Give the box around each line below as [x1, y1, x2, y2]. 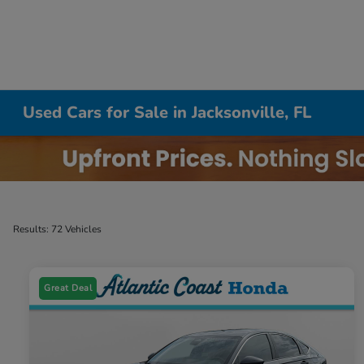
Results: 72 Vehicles [13, 223, 102, 236]
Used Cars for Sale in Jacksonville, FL [23, 102, 312, 123]
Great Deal [44, 282, 92, 295]
